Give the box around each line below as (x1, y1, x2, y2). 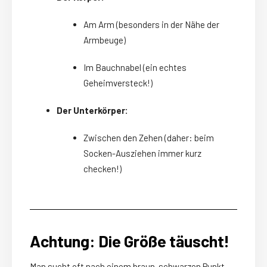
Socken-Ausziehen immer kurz (83, 148, 201, 159)
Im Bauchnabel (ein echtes (83, 62, 187, 73)
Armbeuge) (83, 35, 126, 46)
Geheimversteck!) (83, 77, 153, 89)
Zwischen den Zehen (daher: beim (83, 132, 214, 144)
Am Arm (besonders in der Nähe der (83, 19, 219, 30)
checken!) (83, 163, 122, 175)
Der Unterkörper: (57, 105, 128, 116)
